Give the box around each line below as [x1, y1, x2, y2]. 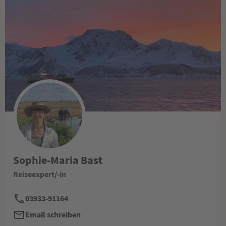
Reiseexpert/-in [13, 168, 66, 180]
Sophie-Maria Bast [13, 152, 102, 167]
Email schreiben [25, 209, 81, 220]
